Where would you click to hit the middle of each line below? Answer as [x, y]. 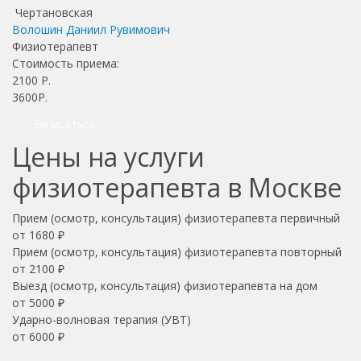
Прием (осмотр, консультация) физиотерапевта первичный [176, 218]
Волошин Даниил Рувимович [91, 29]
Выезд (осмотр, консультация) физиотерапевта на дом [165, 285]
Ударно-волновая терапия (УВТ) [102, 319]
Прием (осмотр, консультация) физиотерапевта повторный [177, 251]
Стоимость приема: [67, 63]
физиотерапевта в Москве [177, 187]
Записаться [64, 123]
